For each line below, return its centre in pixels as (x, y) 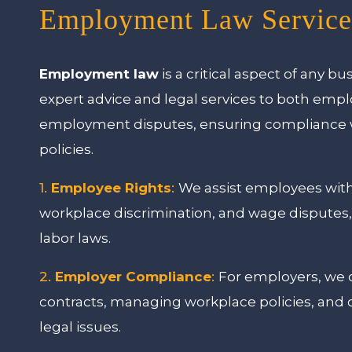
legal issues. (81, 327)
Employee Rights (112, 188)
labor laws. (75, 238)
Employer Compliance (134, 277)
